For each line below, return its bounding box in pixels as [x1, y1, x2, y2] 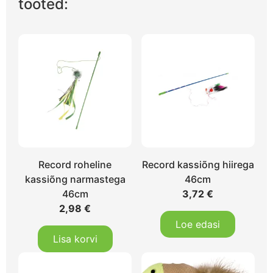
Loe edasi [175, 218, 221, 231]
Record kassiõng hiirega [141, 158, 254, 171]
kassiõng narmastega [24, 173, 126, 186]
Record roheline [38, 158, 112, 171]
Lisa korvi [52, 233, 97, 246]
